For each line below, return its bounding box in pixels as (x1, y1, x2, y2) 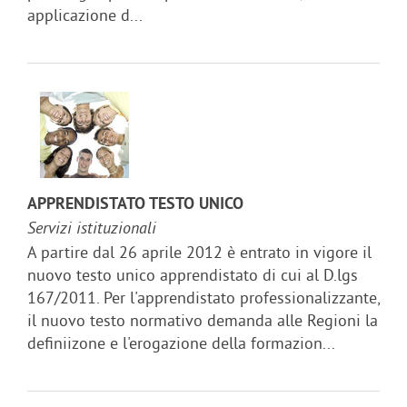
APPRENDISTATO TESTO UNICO (27, 194, 243, 215)
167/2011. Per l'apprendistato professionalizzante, (27, 286, 380, 308)
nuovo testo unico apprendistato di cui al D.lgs (27, 263, 358, 285)
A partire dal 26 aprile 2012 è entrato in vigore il (27, 241, 372, 263)
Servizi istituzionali (27, 218, 156, 240)
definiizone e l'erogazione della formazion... (27, 332, 335, 353)
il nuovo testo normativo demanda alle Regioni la (27, 309, 378, 331)
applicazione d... (27, 4, 143, 25)
